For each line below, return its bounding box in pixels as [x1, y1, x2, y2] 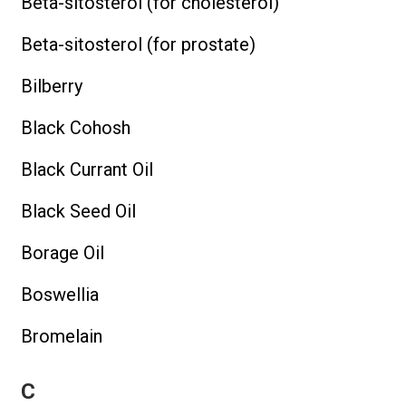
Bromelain [21, 324, 102, 347]
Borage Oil [21, 241, 104, 264]
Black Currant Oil [21, 158, 153, 180]
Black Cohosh [21, 116, 130, 139]
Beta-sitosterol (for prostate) [21, 33, 256, 55]
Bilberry [21, 74, 82, 97]
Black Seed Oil [21, 199, 136, 222]
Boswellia [21, 283, 99, 305]
